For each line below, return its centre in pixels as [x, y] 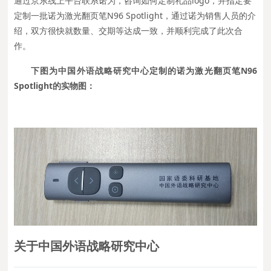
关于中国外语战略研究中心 [87, 246]
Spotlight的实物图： [55, 86]
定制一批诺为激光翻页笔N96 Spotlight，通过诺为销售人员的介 [135, 16]
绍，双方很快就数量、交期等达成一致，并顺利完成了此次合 [129, 31]
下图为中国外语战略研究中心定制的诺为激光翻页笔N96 [144, 71]
